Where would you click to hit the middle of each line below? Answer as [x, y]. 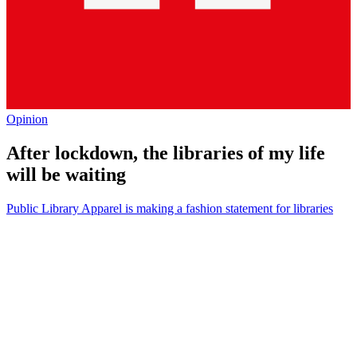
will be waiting [66, 174]
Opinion [27, 119]
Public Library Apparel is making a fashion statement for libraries [170, 208]
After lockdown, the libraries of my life [166, 153]
